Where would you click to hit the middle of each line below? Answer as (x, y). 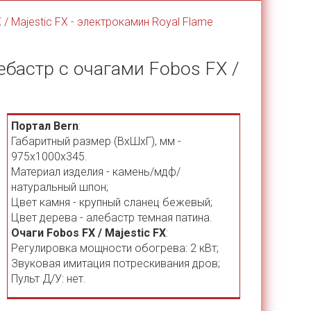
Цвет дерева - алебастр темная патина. (112, 218)
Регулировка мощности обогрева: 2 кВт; (115, 248)
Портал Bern (45, 126)
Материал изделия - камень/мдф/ (96, 172)
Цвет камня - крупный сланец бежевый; (112, 202)
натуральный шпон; (60, 187)
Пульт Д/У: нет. (49, 279)
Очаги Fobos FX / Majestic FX (89, 233)
